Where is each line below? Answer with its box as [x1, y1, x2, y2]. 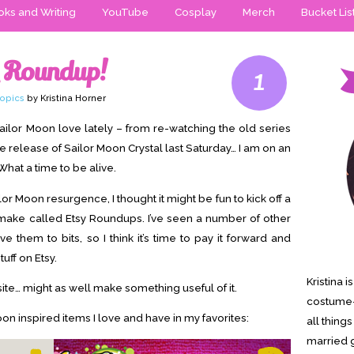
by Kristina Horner [24, 93, 106, 104]
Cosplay [175, 6, 217, 18]
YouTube [102, 6, 149, 18]
